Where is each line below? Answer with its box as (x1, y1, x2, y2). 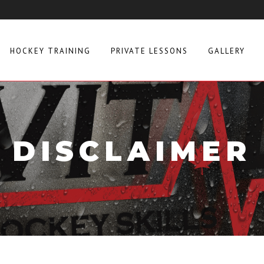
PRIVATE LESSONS (111, 45, 188, 56)
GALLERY (208, 45, 245, 56)
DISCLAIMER (12, 134, 252, 168)
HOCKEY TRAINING (10, 45, 91, 56)
